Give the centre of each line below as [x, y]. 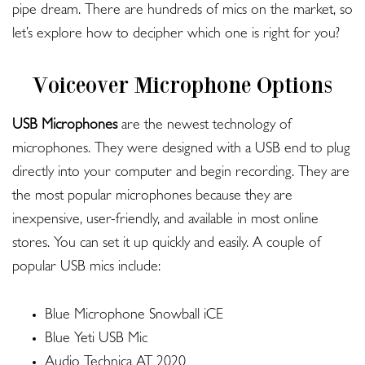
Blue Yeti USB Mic [96, 340]
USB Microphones [65, 127]
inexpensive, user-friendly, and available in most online [165, 221]
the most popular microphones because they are [152, 198]
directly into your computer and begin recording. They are [181, 174]
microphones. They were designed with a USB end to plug [181, 150]
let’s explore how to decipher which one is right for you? [178, 35]
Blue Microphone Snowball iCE [134, 317]
